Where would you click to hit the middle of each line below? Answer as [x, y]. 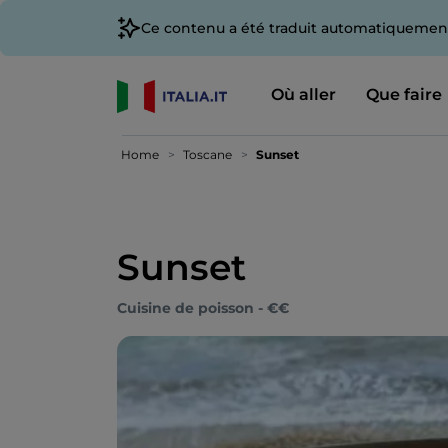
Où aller [303, 94]
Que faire [403, 94]
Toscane [207, 154]
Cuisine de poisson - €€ [203, 308]
